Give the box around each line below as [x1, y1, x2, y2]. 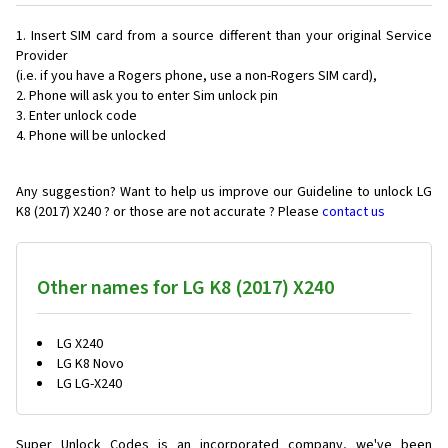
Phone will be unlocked [29, 126, 166, 147]
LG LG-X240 [57, 374, 122, 395]
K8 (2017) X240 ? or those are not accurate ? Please [16, 202, 322, 223]
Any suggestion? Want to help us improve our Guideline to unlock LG [16, 182, 432, 203]
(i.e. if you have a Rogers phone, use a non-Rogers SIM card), [16, 66, 377, 87]
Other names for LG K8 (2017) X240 [37, 274, 334, 303]
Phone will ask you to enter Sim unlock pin [29, 86, 278, 107]
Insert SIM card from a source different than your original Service [30, 26, 433, 47]
